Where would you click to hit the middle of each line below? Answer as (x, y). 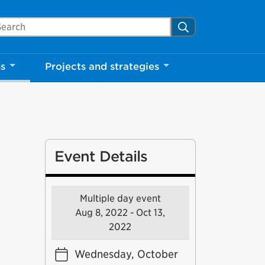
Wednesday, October (126, 254)
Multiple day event (120, 198)
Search (196, 26)
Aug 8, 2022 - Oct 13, (120, 213)
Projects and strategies (102, 67)
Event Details (101, 156)
